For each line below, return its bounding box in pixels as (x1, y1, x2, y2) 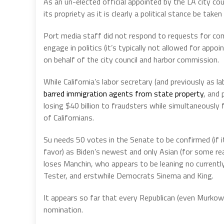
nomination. (43, 203, 83, 215)
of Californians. (43, 111, 94, 123)
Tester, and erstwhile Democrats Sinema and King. (43, 169, 213, 181)
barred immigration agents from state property (43, 87, 203, 99)
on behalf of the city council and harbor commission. (43, 53, 219, 65)
